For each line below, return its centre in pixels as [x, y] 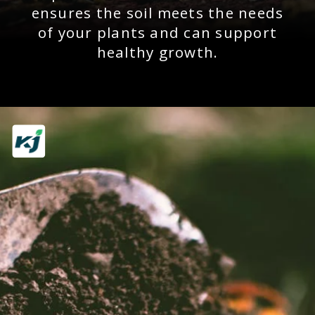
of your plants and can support [157, 32]
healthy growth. [157, 52]
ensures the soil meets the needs [157, 13]
